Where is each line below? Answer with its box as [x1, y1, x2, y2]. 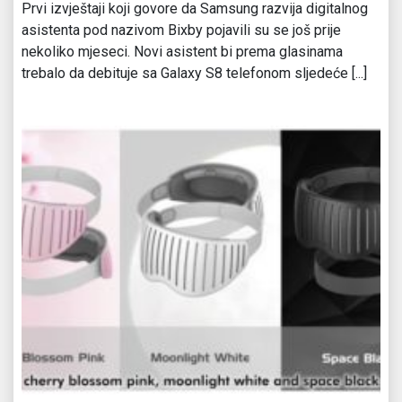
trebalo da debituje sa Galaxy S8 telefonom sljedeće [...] [22, 64, 367, 82]
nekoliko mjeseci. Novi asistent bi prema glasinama [22, 42, 343, 60]
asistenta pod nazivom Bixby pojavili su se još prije [22, 21, 341, 39]
